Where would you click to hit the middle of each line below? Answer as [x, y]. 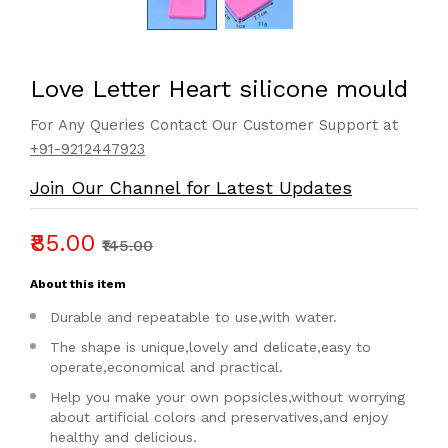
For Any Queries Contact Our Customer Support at [214, 125]
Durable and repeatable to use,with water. [193, 317]
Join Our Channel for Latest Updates [191, 187]
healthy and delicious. [123, 437]
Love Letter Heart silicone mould [219, 89]
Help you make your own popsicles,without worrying [227, 397]
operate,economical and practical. [166, 367]
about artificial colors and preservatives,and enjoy [219, 417]
